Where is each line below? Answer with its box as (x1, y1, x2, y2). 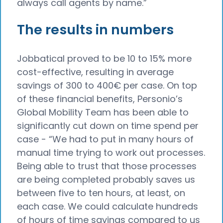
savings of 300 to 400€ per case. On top (17, 79, 197, 92)
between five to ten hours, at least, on (17, 187, 185, 200)
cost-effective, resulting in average (17, 66, 174, 79)
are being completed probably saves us (17, 173, 195, 186)
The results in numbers (17, 20, 174, 40)
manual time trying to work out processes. (17, 146, 205, 159)
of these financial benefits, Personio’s (17, 93, 183, 106)
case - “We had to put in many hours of (17, 133, 194, 146)
